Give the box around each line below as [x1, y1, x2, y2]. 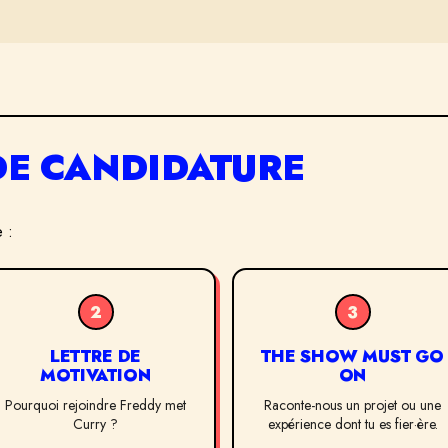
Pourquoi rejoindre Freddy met [5, 395, 186, 416]
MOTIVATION [40, 363, 151, 388]
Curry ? [73, 414, 118, 435]
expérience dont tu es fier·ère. [267, 414, 438, 435]
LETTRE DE [49, 344, 142, 369]
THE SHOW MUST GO [260, 344, 445, 369]
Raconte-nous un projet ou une [264, 395, 441, 416]
